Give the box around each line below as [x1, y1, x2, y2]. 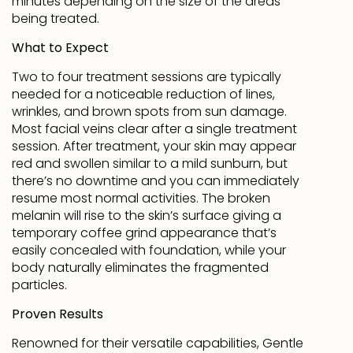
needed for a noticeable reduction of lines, [12, 88, 275, 102]
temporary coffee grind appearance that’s [12, 227, 277, 240]
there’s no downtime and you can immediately [12, 175, 299, 188]
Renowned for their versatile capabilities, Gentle [12, 337, 303, 351]
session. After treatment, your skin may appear [12, 140, 296, 154]
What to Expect [12, 42, 109, 55]
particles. [12, 279, 67, 292]
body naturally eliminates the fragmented [12, 262, 269, 275]
